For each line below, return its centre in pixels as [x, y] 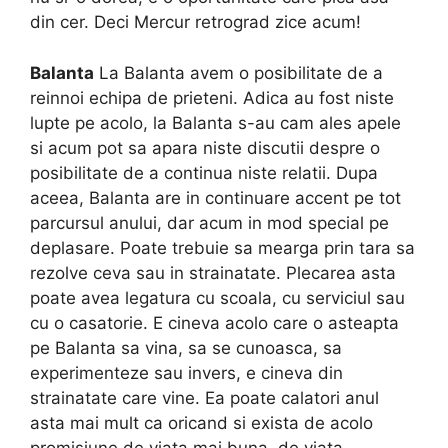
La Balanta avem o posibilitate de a [238, 72]
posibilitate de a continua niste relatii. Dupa [204, 172]
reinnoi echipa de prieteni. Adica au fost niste [212, 97]
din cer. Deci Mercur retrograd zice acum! [195, 22]
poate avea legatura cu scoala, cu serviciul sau [217, 297]
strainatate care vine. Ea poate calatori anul [204, 397]
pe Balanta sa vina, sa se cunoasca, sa [186, 347]
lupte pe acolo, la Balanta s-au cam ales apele [215, 122]
